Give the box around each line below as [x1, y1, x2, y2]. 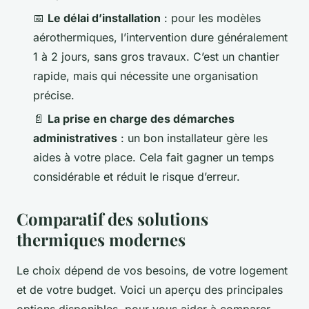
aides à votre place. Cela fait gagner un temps [33, 150, 274, 164]
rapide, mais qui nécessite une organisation [33, 68, 258, 83]
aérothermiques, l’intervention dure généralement [33, 30, 288, 44]
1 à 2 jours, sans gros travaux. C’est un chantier [33, 49, 279, 63]
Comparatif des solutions [17, 207, 208, 230]
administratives [33, 130, 117, 145]
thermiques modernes [17, 228, 186, 250]
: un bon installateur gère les [117, 130, 268, 145]
